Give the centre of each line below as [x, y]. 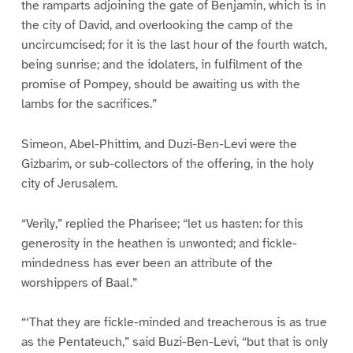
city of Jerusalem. [69, 183]
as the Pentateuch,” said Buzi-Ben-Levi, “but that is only [174, 342]
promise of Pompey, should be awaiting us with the [160, 84]
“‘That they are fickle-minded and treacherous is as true [174, 323]
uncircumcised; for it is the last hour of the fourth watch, [174, 45]
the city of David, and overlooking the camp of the [157, 25]
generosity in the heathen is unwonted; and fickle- [159, 243]
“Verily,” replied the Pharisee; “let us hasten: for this [162, 223]
